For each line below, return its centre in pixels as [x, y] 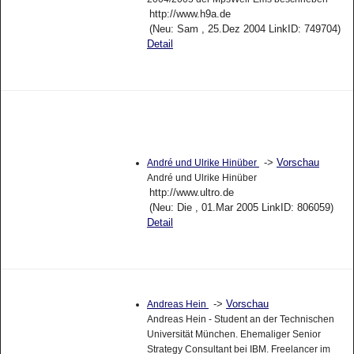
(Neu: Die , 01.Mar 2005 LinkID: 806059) [241, 208]
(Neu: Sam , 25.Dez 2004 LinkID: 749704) [245, 28]
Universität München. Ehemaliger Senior [233, 335]
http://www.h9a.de [190, 13]
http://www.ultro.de [191, 193]
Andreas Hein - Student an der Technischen [240, 320]
